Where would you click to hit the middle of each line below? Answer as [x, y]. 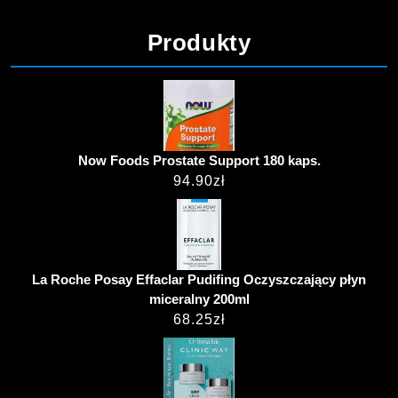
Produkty [199, 42]
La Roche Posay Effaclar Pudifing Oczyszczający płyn [199, 279]
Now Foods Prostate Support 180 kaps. [199, 160]
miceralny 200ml [199, 298]
